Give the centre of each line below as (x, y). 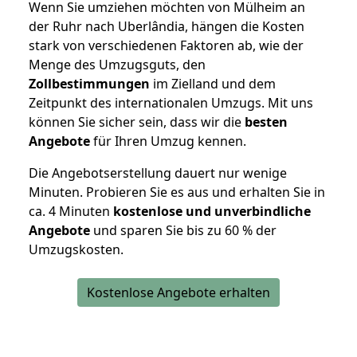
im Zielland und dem (213, 84)
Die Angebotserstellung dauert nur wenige (158, 173)
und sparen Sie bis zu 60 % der (183, 231)
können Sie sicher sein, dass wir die (137, 122)
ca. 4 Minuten (71, 212)
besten (266, 122)
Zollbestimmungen (89, 84)
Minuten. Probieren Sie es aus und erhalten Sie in (177, 192)
